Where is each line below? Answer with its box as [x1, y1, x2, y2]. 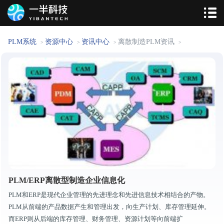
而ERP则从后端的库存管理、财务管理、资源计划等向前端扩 [8, 214, 183, 222]
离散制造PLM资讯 [118, 38, 174, 45]
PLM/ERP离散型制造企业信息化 [8, 175, 125, 184]
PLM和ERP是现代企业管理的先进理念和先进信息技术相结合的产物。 [8, 190, 209, 198]
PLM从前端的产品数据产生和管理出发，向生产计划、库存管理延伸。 [8, 202, 210, 210]
